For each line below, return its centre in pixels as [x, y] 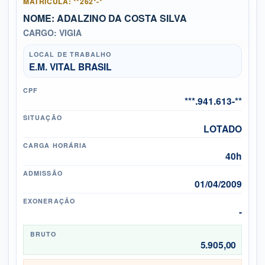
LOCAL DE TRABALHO [70, 54]
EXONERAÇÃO [49, 201]
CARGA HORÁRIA [55, 146]
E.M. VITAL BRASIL [70, 66]
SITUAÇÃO [43, 118]
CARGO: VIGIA [53, 33]
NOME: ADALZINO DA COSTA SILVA [105, 18]
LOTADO [222, 128]
